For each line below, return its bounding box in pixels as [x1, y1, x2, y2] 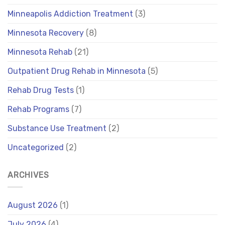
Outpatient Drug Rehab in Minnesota [8, 66, 146, 76]
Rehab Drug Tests [8, 85, 74, 95]
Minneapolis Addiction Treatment [8, 9, 133, 19]
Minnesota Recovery [8, 28, 84, 38]
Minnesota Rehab [8, 47, 72, 57]
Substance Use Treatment [8, 123, 106, 133]
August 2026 [8, 200, 58, 210]
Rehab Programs [8, 104, 69, 114]
